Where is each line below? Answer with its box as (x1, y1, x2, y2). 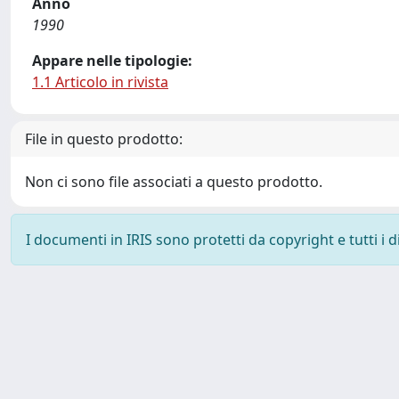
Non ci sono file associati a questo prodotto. (25, 172, 322, 191)
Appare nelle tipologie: (32, 51, 192, 70)
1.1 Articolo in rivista (32, 72, 168, 92)
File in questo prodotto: (25, 129, 183, 149)
